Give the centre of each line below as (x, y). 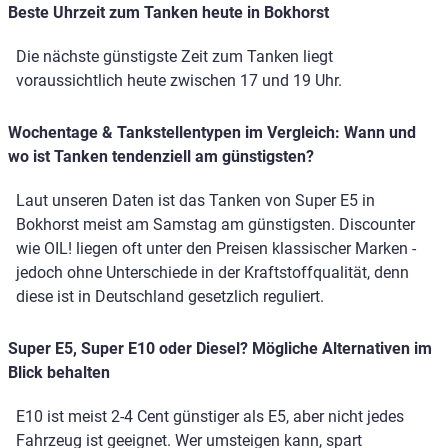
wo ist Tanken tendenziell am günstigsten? (161, 157)
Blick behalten (59, 373)
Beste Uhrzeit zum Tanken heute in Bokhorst (168, 13)
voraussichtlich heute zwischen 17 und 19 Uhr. (179, 81)
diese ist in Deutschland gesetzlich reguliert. (170, 297)
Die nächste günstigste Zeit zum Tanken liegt (174, 57)
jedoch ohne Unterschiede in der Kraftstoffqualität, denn (212, 273)
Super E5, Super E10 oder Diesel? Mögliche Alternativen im (220, 349)
